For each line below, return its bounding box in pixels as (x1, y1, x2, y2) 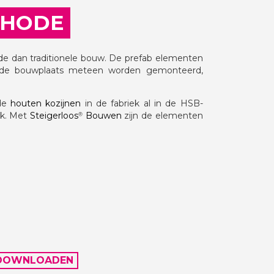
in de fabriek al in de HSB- (81, 97, 203, 109)
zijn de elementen (121, 109, 203, 121)
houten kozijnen (10, 97, 81, 109)
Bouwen (83, 109, 122, 121)
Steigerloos (30, 109, 79, 121)
